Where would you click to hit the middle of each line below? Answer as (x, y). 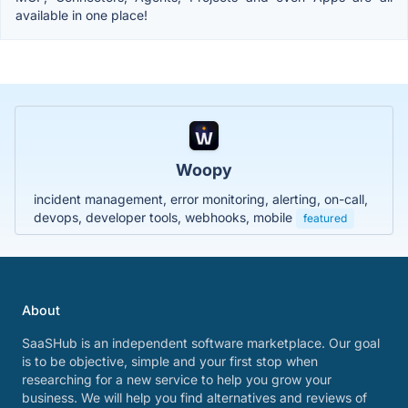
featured (325, 218)
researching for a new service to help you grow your (177, 379)
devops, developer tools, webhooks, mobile (165, 217)
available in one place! (82, 15)
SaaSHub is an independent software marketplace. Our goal (201, 343)
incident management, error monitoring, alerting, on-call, (201, 199)
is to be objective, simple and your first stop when (170, 361)
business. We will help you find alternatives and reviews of (194, 398)
